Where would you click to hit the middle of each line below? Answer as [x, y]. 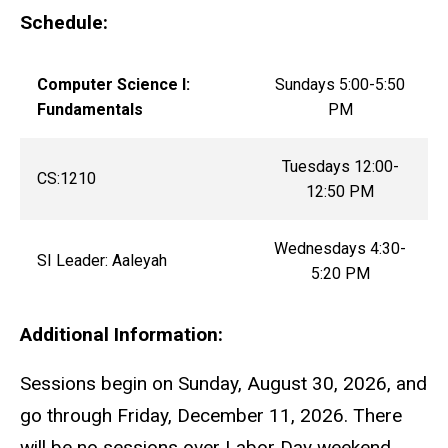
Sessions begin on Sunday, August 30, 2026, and [223, 383]
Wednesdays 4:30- [340, 248]
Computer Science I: [113, 84]
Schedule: [64, 23]
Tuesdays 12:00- [340, 166]
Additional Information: [121, 334]
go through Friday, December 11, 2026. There [211, 415]
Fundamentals [89, 109]
